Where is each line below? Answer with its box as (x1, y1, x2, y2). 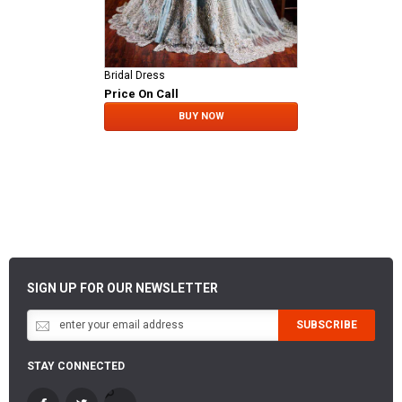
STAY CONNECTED (27, 359, 125, 372)
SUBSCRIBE (296, 318, 357, 331)
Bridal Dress (104, 69, 165, 83)
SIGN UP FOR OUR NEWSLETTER (27, 280, 218, 295)
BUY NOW (178, 110, 224, 123)
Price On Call (104, 87, 179, 101)
